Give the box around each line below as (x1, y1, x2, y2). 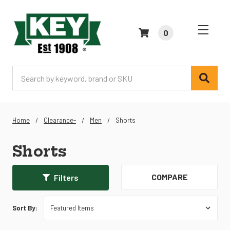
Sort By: (12, 204, 37, 213)
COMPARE (151, 172, 188, 182)
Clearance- (44, 116, 76, 125)
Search (12, 67, 36, 77)
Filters (54, 172, 79, 183)
